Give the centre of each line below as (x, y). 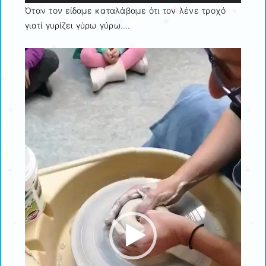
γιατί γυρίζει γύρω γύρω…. (78, 26)
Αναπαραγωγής (55, 69)
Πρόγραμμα (47, 55)
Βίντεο (37, 84)
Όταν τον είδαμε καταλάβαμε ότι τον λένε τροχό (126, 11)
